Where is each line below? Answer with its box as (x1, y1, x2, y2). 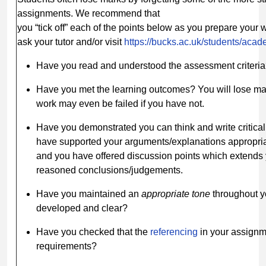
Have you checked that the (36, 226, 150, 237)
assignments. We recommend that (17, 8, 160, 18)
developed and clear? (36, 202, 128, 213)
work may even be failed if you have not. (36, 98, 204, 109)
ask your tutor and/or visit (17, 36, 124, 47)
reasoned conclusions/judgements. (36, 164, 183, 175)
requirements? (36, 240, 97, 251)
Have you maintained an (36, 188, 141, 199)
